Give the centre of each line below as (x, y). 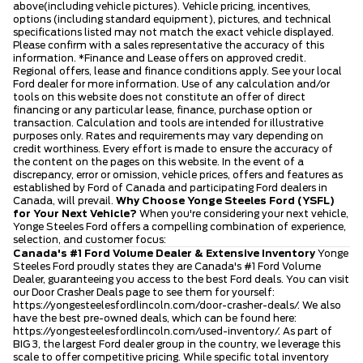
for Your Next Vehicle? (75, 214)
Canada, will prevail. (64, 201)
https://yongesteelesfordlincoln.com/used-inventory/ (145, 332)
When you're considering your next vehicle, (243, 214)
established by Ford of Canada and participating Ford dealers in (170, 188)
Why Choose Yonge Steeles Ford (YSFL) (225, 201)
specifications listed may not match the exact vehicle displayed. (173, 33)
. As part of (305, 332)
